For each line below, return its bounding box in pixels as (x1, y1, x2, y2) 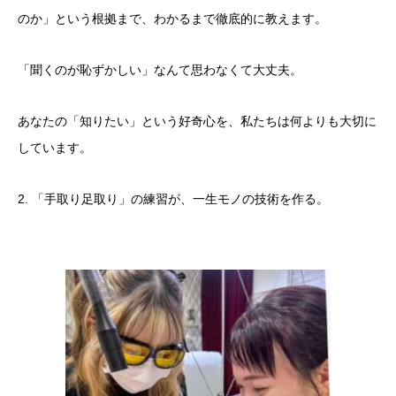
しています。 (18, 141, 92, 155)
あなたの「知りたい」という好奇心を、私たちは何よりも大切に (18, 114, 377, 128)
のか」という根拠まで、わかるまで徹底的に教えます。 (18, 11, 327, 26)
